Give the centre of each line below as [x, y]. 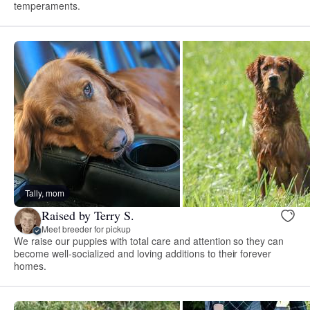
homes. [30, 266]
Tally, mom [45, 193]
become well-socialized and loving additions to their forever [143, 254]
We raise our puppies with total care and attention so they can [149, 241]
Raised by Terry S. [88, 215]
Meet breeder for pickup [86, 228]
